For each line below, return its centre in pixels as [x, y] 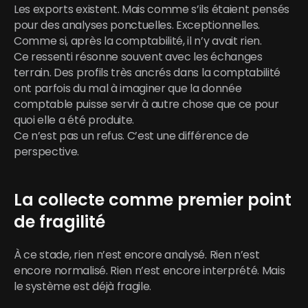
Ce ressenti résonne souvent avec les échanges [138, 57]
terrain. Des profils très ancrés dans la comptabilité [147, 73]
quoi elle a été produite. [74, 120]
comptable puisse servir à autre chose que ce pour [146, 104]
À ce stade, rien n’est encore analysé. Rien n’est [137, 255]
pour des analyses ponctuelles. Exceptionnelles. [137, 25]
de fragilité [59, 222]
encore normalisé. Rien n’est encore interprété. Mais [150, 271]
